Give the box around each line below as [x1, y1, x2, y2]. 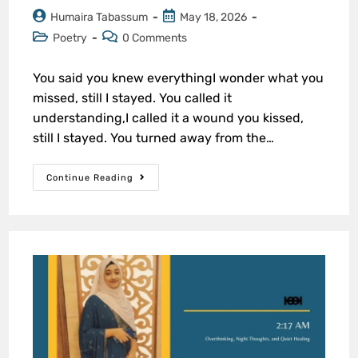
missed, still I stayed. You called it [33, 90, 233, 106]
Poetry [53, 31, 88, 46]
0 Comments [122, 31, 188, 46]
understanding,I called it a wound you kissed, [33, 110, 304, 126]
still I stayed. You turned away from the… [33, 130, 275, 146]
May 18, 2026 [180, 10, 248, 25]
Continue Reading [46, 173, 134, 184]
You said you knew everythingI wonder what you [33, 70, 324, 86]
